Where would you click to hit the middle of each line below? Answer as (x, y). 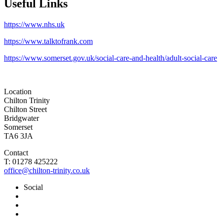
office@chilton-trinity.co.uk (47, 170)
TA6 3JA (18, 136)
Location (18, 91)
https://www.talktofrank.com (48, 41)
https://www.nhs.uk (34, 24)
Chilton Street (25, 109)
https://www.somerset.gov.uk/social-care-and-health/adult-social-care (110, 58)
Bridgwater (21, 118)
